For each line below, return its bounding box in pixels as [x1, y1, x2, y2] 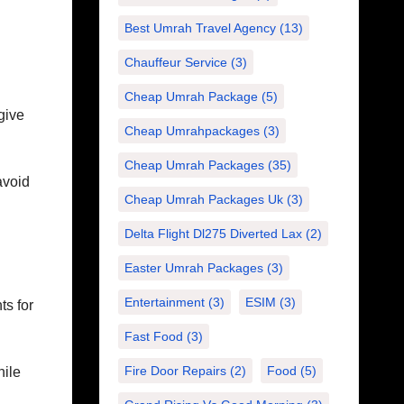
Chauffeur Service [124, 55, 227, 69]
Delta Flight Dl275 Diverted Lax [124, 226, 302, 241]
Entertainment [124, 295, 205, 309]
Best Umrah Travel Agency [124, 21, 276, 35]
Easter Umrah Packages [124, 261, 263, 275]
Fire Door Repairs [124, 363, 226, 378]
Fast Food [124, 329, 183, 344]
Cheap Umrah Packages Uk [124, 192, 283, 207]
